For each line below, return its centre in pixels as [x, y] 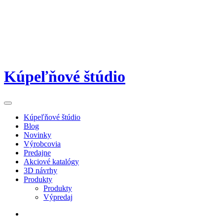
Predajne [37, 153]
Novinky [37, 135]
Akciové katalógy [51, 162]
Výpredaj [58, 197]
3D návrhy [40, 171]
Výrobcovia [42, 144]
